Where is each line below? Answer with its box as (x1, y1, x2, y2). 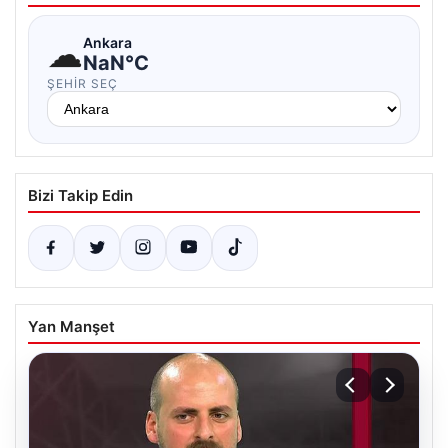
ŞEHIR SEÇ (47, 76, 118, 91)
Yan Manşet (28, 317, 115, 336)
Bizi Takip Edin (28, 186, 133, 205)
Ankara (83, 33, 132, 51)
